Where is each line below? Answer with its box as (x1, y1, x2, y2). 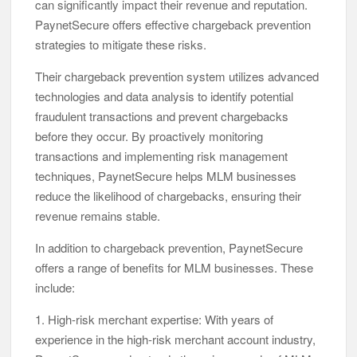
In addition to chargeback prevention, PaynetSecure (35, 239, 304, 257)
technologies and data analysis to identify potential (35, 88, 294, 105)
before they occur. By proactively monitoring (35, 127, 264, 145)
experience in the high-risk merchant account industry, (35, 331, 316, 348)
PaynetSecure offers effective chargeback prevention (35, 16, 312, 33)
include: (35, 279, 76, 296)
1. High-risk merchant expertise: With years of (35, 311, 274, 328)
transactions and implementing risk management (35, 147, 288, 165)
